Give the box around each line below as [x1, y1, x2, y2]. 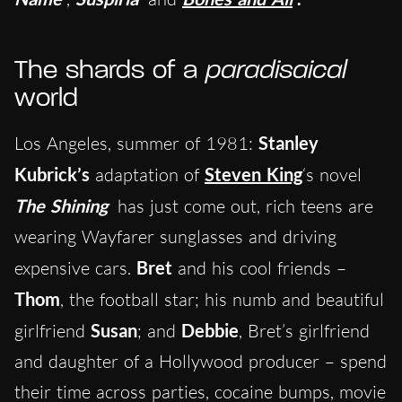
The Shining [14, 195, 108, 217]
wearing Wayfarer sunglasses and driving [14, 225, 336, 249]
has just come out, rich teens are [112, 195, 373, 218]
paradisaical [205, 57, 346, 86]
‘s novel [302, 163, 362, 187]
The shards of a [14, 57, 205, 86]
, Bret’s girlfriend [239, 319, 370, 343]
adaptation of [90, 163, 205, 187]
